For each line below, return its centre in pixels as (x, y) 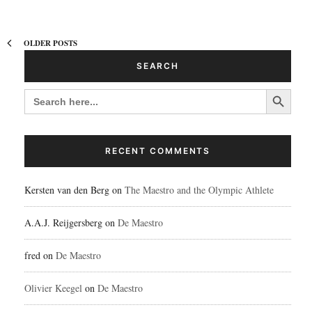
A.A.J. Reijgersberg (63, 223)
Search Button (280, 88)
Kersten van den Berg (67, 190)
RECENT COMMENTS (158, 151)
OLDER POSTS (49, 43)
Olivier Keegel (53, 288)
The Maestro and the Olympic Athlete (199, 190)
